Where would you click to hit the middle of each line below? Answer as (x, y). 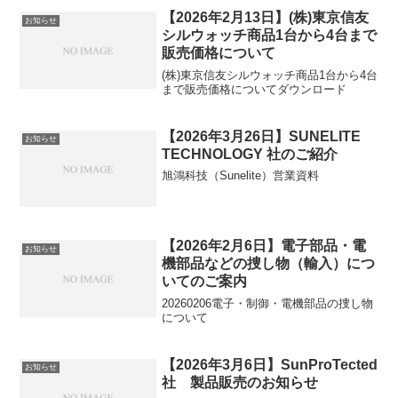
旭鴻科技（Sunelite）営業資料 (241, 176)
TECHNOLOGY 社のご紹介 (250, 154)
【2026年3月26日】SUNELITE (262, 136)
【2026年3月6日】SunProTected (270, 364)
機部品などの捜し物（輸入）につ (269, 264)
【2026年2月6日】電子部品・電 (264, 246)
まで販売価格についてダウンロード (255, 89)
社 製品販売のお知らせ (240, 382)
